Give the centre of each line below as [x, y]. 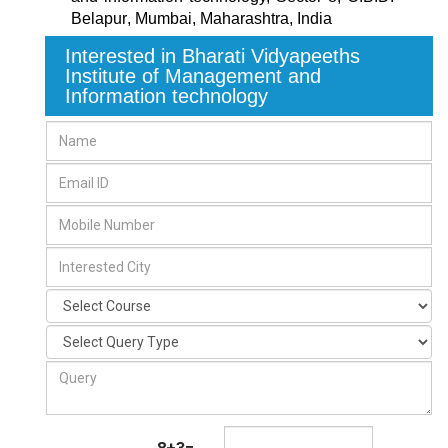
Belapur [99, 19]
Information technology [166, 96]
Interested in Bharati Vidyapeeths [212, 56]
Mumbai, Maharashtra [212, 19]
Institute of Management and [193, 76]
